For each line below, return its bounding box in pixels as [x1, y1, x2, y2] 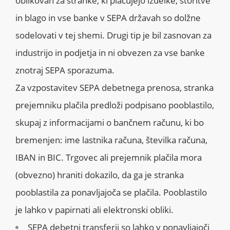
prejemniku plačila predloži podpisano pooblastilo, [15, 99, 214, 111]
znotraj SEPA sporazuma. [15, 64, 117, 76]
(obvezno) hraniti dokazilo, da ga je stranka [15, 168, 184, 181]
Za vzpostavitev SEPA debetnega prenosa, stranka [15, 81, 214, 93]
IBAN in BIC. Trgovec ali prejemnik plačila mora [15, 151, 202, 163]
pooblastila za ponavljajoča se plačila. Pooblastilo [15, 186, 207, 198]
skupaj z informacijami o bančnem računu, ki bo [15, 116, 204, 128]
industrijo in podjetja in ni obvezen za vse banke [15, 46, 205, 59]
